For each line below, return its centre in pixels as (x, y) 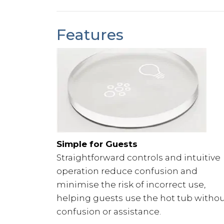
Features (90, 34)
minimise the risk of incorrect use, (131, 184)
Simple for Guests (98, 144)
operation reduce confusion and (127, 171)
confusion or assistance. (109, 211)
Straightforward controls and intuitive (138, 157)
